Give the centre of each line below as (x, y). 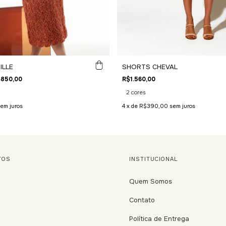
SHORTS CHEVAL (150, 67)
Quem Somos (150, 181)
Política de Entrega (159, 218)
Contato (142, 200)
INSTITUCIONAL (153, 159)
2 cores (136, 92)
